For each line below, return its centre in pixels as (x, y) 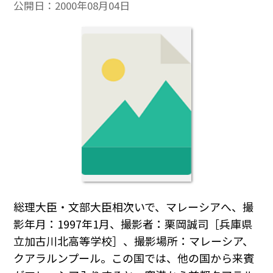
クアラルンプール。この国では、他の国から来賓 (134, 257)
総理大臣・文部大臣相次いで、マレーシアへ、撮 (134, 206)
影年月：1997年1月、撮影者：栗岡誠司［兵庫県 (133, 223)
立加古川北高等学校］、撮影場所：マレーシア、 (134, 240)
